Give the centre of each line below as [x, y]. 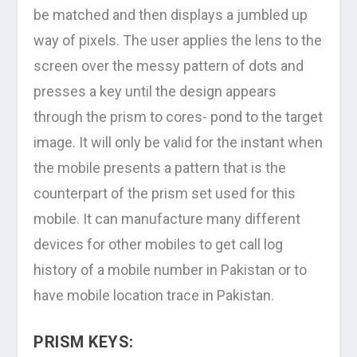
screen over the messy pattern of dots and [169, 66]
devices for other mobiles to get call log [159, 245]
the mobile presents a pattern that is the [160, 168]
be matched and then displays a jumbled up [171, 15]
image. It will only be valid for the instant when [178, 143]
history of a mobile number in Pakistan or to [171, 270]
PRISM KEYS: [84, 341]
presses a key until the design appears [155, 92]
